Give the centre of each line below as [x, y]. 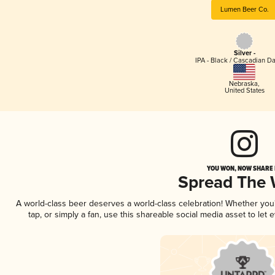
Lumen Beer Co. [244, 9]
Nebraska [243, 83]
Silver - [244, 54]
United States [244, 90]
